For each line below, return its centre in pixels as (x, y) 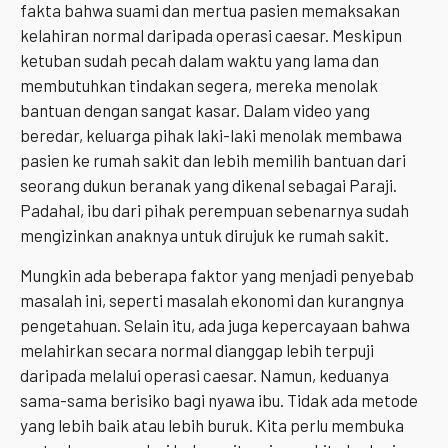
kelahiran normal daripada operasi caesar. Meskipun (211, 35)
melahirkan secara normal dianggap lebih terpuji (197, 349)
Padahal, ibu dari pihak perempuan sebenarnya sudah (214, 210)
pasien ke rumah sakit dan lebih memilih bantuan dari (213, 160)
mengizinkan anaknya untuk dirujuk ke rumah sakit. (204, 235)
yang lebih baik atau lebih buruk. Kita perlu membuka (212, 424)
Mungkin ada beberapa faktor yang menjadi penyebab (217, 274)
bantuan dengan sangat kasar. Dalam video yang (195, 110)
